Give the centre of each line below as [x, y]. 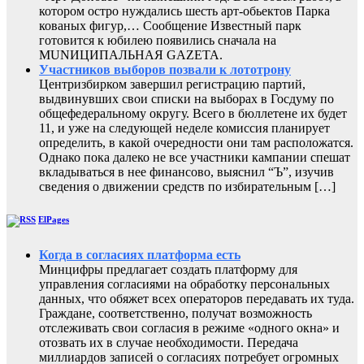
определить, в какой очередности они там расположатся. [196, 142]
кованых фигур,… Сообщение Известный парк [170, 25]
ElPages [54, 219]
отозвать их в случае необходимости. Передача [169, 342]
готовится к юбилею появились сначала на [158, 40]
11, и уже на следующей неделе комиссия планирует [184, 128]
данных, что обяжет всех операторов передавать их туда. [197, 298]
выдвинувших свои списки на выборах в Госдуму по [186, 98]
